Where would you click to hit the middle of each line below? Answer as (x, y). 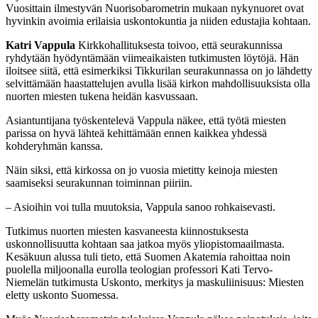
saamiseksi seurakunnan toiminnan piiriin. (99, 183)
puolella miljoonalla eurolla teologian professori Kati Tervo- (139, 270)
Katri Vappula (40, 45)
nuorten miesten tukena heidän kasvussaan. (102, 97)
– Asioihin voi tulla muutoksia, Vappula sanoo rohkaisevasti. (141, 207)
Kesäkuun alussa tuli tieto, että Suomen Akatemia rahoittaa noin (148, 257)
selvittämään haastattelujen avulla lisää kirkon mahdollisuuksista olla (158, 84)
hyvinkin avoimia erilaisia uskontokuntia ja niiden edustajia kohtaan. (158, 21)
